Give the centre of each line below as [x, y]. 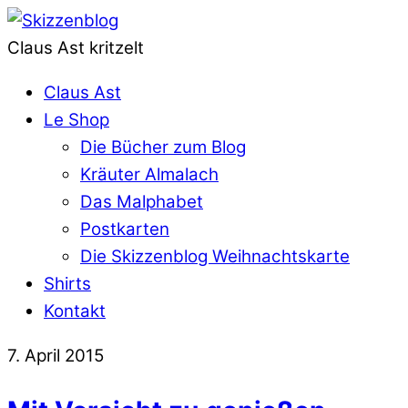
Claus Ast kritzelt [76, 48]
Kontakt [75, 311]
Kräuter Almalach [149, 174]
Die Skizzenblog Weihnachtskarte [215, 256]
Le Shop [76, 119]
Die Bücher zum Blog [163, 147]
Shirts [67, 283]
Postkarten [125, 229]
